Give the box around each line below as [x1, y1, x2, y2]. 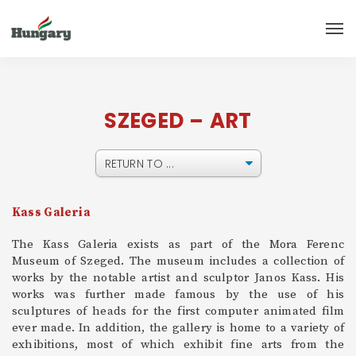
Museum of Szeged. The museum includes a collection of [12, 253, 344, 269]
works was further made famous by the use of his [12, 286, 344, 302]
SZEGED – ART [104, 106, 252, 136]
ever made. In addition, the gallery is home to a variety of [12, 319, 344, 335]
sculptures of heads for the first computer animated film [12, 303, 344, 319]
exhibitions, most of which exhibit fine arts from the [12, 336, 344, 352]
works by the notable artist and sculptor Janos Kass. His [12, 269, 344, 285]
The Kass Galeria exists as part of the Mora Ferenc [12, 236, 344, 252]
